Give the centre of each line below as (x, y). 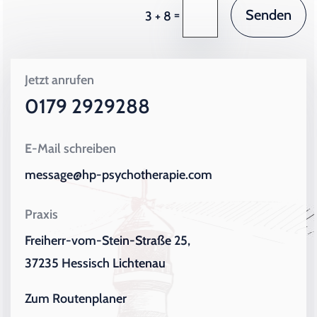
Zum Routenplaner (76, 298)
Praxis (42, 214)
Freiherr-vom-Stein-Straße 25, (108, 240)
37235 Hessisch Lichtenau (96, 263)
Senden (268, 15)
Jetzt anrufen (60, 80)
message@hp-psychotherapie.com (119, 174)
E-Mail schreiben (71, 148)
